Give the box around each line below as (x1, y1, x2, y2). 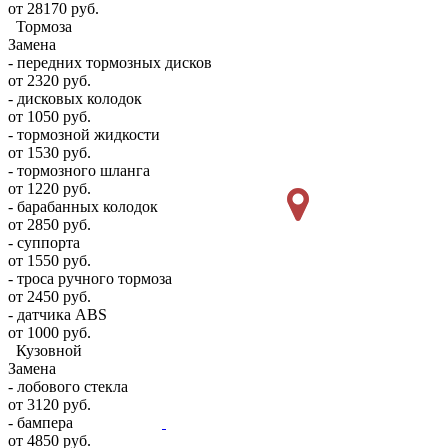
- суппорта (8, 234, 80, 252)
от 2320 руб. (8, 72, 91, 90)
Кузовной (16, 342, 82, 360)
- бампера (8, 414, 73, 432)
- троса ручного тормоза (8, 270, 172, 288)
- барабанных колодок (8, 198, 158, 216)
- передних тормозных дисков (8, 54, 212, 72)
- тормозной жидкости (8, 126, 160, 144)
